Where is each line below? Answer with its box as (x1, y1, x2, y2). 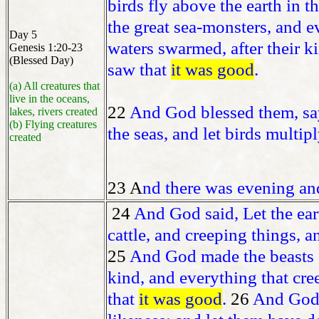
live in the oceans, (9, 93, 90, 105)
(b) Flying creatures (9, 118, 97, 131)
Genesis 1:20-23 (9, 41, 83, 54)
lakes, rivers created (9, 105, 98, 118)
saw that (108, 59, 171, 80)
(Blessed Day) (9, 54, 73, 67)
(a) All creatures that (9, 80, 100, 93)
